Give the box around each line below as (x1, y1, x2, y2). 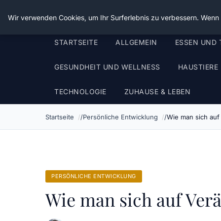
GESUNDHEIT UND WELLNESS (54, 63, 160, 71)
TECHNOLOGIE (54, 87, 107, 96)
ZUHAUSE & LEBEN (124, 87, 190, 96)
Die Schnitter (45, 7, 112, 23)
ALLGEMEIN (115, 38, 157, 46)
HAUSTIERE (178, 63, 218, 71)
